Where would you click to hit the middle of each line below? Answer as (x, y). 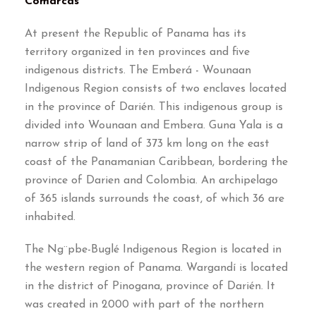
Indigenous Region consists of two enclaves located (156, 89)
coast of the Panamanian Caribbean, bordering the (156, 163)
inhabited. (50, 218)
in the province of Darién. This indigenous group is (154, 108)
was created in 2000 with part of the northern (144, 305)
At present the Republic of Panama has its (135, 34)
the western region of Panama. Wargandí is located (156, 268)
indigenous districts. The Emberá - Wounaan (138, 71)
